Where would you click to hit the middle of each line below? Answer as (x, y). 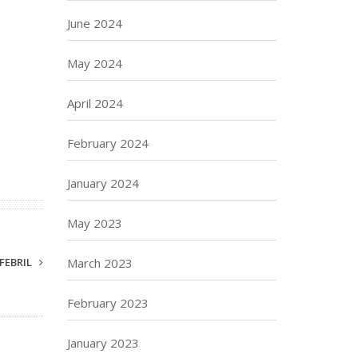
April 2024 (95, 103)
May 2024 (94, 63)
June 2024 (94, 23)
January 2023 (103, 343)
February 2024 (107, 143)
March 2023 (99, 263)
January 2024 (103, 183)
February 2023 (107, 303)
